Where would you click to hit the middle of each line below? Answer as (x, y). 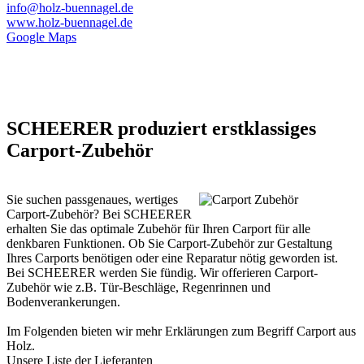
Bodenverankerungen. (63, 302)
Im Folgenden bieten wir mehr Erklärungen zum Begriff (152, 331)
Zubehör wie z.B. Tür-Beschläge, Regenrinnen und (139, 288)
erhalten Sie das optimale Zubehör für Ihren (119, 229)
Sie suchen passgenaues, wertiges (92, 200)
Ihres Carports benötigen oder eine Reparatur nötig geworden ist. (172, 258)
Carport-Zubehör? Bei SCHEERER (99, 214)
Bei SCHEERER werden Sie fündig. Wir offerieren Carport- (162, 273)
